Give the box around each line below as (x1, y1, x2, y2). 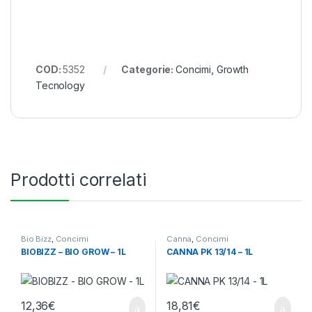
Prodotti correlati (10, 169, 146, 190)
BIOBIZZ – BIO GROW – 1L (20, 246, 126, 257)
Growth (216, 63, 249, 75)
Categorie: (121, 63, 175, 75)
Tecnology (36, 79, 85, 91)
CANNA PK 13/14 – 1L (166, 246, 253, 257)
